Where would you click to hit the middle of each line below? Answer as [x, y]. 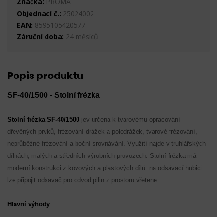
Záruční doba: [40, 37]
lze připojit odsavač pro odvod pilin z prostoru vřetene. [83, 180]
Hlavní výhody [29, 204]
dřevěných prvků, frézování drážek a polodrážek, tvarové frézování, [102, 132]
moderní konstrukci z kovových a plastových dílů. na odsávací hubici [105, 168]
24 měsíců [81, 37]
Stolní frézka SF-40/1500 [44, 119]
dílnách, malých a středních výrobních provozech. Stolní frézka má [102, 156]
